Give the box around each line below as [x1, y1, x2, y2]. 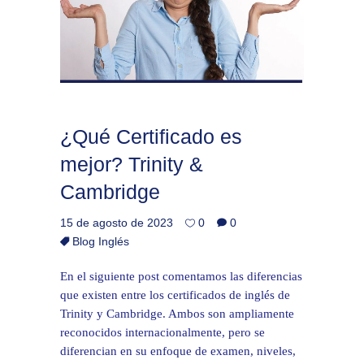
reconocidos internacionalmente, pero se [60, 326, 265, 340]
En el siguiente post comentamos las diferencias [60, 270, 302, 284]
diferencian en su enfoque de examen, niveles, [60, 344, 296, 358]
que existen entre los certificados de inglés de [60, 288, 290, 302]
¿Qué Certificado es [60, 125, 242, 149]
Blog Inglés [72, 235, 129, 249]
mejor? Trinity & [60, 153, 203, 176]
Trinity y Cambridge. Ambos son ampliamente [60, 307, 294, 321]
